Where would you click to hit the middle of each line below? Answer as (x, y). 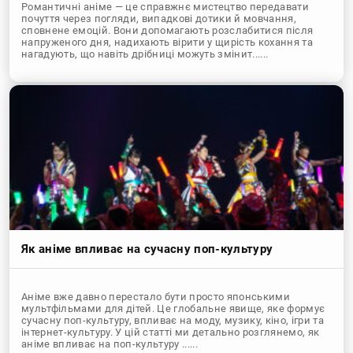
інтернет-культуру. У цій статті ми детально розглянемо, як (171, 333)
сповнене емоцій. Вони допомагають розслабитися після (167, 30)
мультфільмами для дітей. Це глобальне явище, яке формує (173, 309)
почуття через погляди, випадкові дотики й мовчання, (159, 19)
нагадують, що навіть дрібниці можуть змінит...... (145, 54)
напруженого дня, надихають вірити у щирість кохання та (167, 42)
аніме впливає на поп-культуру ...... (110, 344)
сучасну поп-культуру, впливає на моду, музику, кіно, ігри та (173, 321)
